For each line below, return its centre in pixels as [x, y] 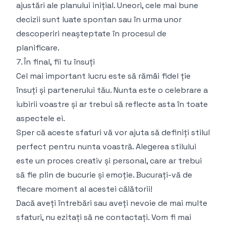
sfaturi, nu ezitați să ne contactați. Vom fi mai [104, 217]
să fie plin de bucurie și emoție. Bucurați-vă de [104, 175]
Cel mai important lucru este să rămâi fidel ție [103, 76]
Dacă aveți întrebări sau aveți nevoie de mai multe [112, 203]
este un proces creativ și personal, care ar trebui [109, 161]
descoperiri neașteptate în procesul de [91, 34]
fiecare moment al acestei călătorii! [84, 189]
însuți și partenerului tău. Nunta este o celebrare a [112, 90]
